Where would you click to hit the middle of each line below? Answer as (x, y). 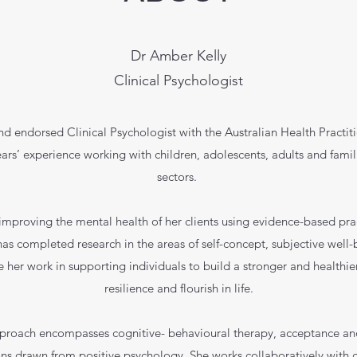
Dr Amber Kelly (178, 56)
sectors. (178, 177)
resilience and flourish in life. (178, 288)
